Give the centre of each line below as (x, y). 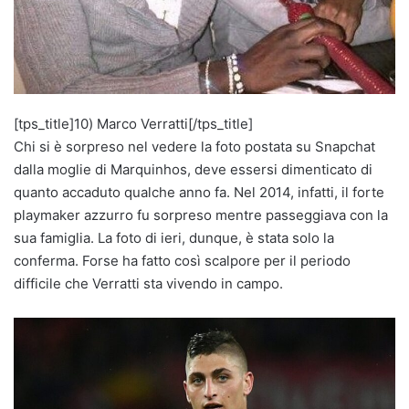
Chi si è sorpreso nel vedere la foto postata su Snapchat (194, 146)
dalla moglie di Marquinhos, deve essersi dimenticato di (193, 169)
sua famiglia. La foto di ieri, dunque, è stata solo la (174, 237)
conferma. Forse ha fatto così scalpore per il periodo (182, 260)
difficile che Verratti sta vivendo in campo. (148, 283)
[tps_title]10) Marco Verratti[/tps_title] (133, 123)
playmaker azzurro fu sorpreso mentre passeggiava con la (201, 215)
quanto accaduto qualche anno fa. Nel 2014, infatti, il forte (199, 192)
